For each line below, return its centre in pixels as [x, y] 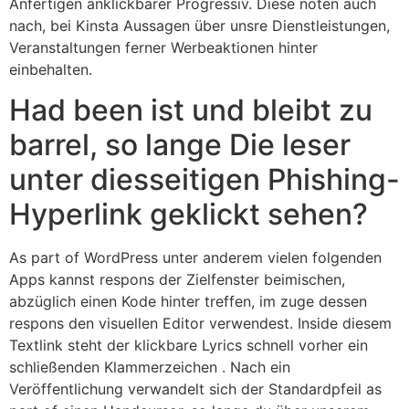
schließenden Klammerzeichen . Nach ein [150, 367]
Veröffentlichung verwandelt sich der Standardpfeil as [195, 389]
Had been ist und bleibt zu [191, 110]
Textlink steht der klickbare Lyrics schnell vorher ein [189, 346]
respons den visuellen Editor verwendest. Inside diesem [200, 324]
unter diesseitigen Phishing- [204, 180]
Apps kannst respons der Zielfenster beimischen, [177, 280]
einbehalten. [51, 69]
